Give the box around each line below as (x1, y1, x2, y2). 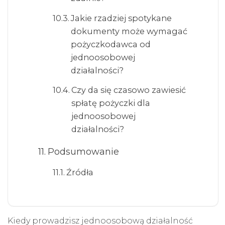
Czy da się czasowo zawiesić (71, 85, 186, 95)
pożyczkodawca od (70, 39, 151, 49)
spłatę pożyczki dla (71, 98, 150, 108)
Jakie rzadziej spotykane (70, 13, 172, 23)
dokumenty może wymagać (70, 26, 187, 36)
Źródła (66, 167, 93, 177)
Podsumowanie (47, 146, 119, 158)
